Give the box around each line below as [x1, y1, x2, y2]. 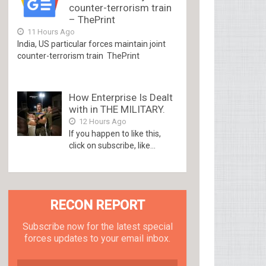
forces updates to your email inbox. [24, 233, 171, 244]
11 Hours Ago [26, 27, 75, 36]
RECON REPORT [50, 198, 145, 213]
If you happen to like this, [69, 129, 161, 138]
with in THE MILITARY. [69, 103, 166, 115]
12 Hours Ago [77, 117, 127, 126]
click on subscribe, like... [69, 141, 156, 150]
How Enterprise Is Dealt [69, 91, 173, 103]
